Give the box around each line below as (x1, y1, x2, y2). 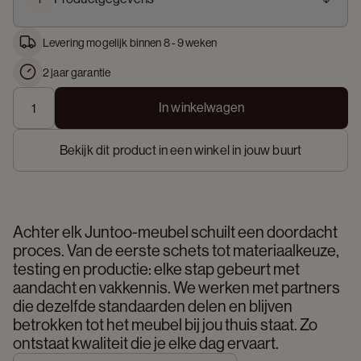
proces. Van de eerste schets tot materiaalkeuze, (13, 242, 339, 260)
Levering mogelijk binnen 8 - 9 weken (43, 35, 218, 49)
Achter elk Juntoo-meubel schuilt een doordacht (13, 223, 338, 242)
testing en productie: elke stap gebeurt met (13, 260, 300, 279)
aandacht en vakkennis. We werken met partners (13, 279, 340, 297)
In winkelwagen (158, 100, 245, 115)
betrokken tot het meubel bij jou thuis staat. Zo (13, 316, 317, 334)
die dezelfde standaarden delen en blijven (13, 297, 293, 316)
